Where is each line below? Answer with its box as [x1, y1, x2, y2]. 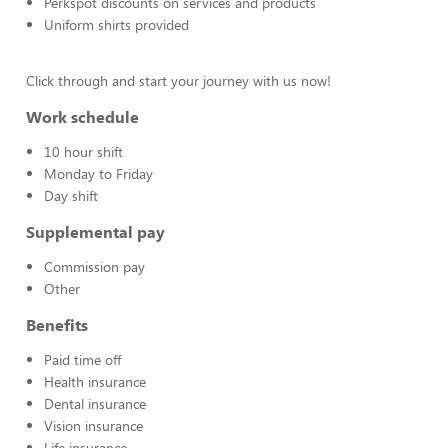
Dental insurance [44, 394, 146, 413]
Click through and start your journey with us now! [26, 71, 331, 90]
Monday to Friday [44, 164, 153, 183]
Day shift [44, 186, 98, 205]
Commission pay [44, 257, 145, 276]
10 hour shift [44, 142, 123, 161]
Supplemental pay [26, 221, 165, 242]
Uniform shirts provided [44, 15, 189, 34]
